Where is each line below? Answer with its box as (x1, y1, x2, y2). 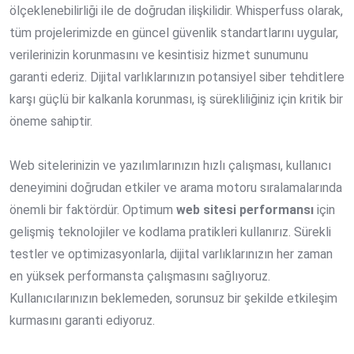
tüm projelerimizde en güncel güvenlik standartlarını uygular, (9, 25, 338, 41)
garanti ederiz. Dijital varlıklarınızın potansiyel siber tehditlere (9, 70, 345, 85)
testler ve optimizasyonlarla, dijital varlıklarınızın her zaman (9, 247, 333, 262)
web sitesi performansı (176, 202, 314, 218)
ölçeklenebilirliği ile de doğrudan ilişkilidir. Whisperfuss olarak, (9, 3, 343, 19)
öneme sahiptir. (9, 114, 92, 130)
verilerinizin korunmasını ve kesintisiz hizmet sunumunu (9, 47, 308, 63)
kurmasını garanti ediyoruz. (9, 313, 155, 329)
